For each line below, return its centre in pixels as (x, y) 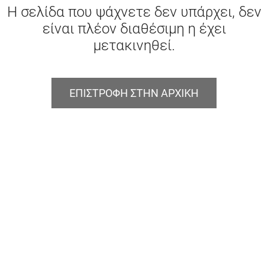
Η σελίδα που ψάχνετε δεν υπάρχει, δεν (134, 12)
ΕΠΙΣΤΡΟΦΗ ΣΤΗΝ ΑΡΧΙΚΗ (134, 93)
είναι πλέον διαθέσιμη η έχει (134, 29)
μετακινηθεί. (134, 46)
